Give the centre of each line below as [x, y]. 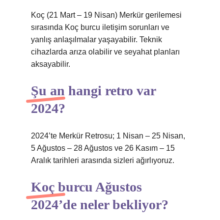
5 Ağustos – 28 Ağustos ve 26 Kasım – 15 [103, 148]
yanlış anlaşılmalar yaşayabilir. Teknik [96, 40]
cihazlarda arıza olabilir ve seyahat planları [105, 52]
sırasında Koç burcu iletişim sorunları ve [100, 27]
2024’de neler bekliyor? [100, 205]
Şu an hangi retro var [93, 91]
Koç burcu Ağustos [86, 187]
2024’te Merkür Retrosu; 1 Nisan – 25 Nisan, [108, 136]
